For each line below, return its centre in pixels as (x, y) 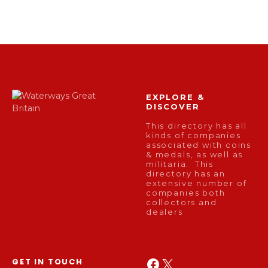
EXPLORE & (176, 97)
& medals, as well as (195, 154)
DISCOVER (173, 106)
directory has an (186, 173)
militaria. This (180, 164)
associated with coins (199, 145)
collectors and (182, 202)
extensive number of (197, 183)
